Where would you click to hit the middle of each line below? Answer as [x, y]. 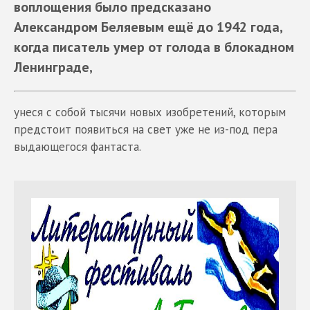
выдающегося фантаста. [77, 146]
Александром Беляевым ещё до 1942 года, [148, 26]
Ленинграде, [53, 66]
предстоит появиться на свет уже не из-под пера [146, 129]
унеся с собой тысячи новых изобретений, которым [150, 112]
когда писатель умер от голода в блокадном [154, 46]
